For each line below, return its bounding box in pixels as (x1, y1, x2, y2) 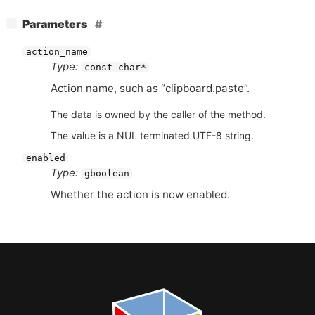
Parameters (22, 18, 89, 32)
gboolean (84, 168, 129, 179)
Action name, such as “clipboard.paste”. (51, 81, 250, 95)
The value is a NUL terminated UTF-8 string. (51, 129, 254, 141)
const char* (84, 61, 146, 72)
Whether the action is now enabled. (51, 188, 230, 202)
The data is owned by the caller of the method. (51, 108, 266, 120)
